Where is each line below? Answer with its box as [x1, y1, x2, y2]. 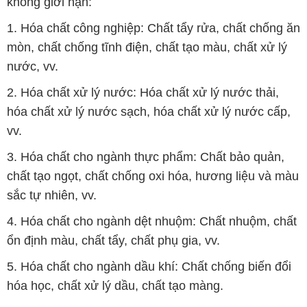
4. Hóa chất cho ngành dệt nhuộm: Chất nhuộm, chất [6, 214, 297, 229]
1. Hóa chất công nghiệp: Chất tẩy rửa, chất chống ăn [6, 21, 300, 36]
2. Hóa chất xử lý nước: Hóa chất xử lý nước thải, [6, 86, 279, 100]
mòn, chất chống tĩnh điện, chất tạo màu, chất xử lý [6, 40, 287, 55]
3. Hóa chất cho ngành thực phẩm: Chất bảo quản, [6, 150, 284, 164]
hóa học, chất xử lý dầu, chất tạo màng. [6, 279, 223, 293]
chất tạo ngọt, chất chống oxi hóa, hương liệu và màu [6, 169, 299, 184]
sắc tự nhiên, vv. [6, 188, 97, 203]
